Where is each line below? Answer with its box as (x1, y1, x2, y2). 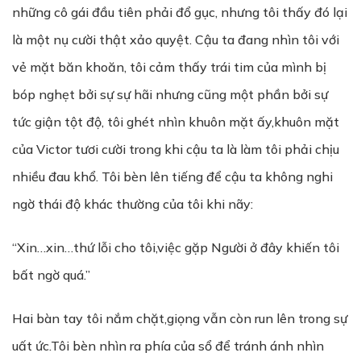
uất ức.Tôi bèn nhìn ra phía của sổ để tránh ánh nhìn (12, 338, 324, 354)
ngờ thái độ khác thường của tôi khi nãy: (12, 196, 253, 212)
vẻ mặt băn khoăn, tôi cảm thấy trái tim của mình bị (12, 59, 326, 75)
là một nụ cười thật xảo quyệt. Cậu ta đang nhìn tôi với (12, 31, 339, 48)
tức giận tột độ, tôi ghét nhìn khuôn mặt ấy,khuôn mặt (12, 114, 339, 130)
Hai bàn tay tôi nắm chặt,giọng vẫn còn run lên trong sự (12, 310, 347, 326)
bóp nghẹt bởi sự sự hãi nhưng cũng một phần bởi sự (12, 86, 328, 102)
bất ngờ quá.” (12, 267, 90, 283)
